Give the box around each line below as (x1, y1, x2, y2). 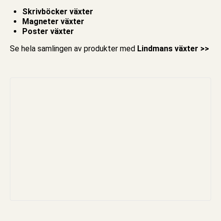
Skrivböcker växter (22, 6, 93, 16)
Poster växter (22, 26, 74, 36)
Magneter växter (22, 16, 84, 26)
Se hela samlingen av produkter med (10, 43, 137, 53)
